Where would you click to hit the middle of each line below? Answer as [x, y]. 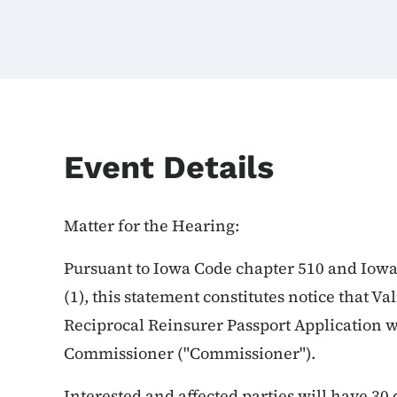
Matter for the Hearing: [152, 225]
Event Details [169, 167]
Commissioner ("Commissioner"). [191, 353]
